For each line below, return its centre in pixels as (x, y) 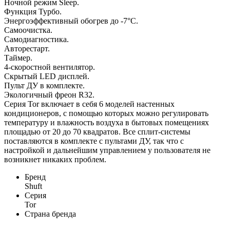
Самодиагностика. (36, 39)
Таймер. (18, 57)
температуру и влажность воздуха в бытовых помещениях (107, 122)
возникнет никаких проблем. (55, 159)
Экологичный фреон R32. (49, 94)
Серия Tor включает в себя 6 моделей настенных (89, 104)
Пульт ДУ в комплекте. (44, 85)
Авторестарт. (27, 48)
